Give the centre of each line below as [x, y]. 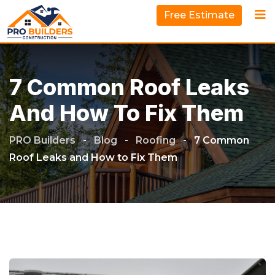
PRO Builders [44, 140]
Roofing [156, 140]
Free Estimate [199, 15]
